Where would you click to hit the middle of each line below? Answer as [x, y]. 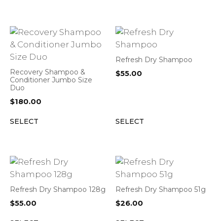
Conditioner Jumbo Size [51, 80]
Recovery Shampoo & [48, 72]
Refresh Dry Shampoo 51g [161, 189]
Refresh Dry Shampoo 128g [58, 189]
